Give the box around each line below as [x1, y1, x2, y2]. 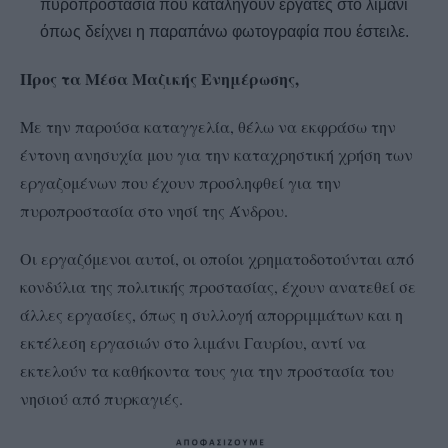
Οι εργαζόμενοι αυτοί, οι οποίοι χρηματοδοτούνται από [20, 248, 414, 270]
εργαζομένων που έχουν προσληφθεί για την [20, 172, 341, 194]
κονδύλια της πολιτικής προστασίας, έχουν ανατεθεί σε [20, 276, 416, 298]
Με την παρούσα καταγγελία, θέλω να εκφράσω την [20, 116, 396, 138]
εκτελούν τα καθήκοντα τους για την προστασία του [20, 360, 394, 382]
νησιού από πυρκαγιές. [20, 388, 183, 410]
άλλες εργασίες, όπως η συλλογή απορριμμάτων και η [20, 304, 403, 326]
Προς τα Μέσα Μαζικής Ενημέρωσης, [20, 67, 299, 91]
